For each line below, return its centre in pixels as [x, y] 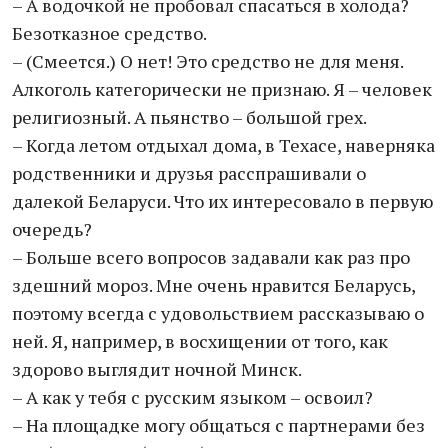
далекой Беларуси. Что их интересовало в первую [222, 201]
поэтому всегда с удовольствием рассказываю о [218, 313]
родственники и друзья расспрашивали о [189, 173]
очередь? [52, 229]
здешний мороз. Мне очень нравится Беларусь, [213, 285]
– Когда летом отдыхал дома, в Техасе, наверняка [223, 145]
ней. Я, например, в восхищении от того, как [200, 341]
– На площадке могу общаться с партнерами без [218, 425]
